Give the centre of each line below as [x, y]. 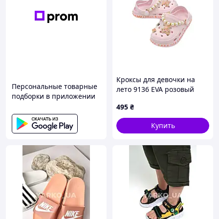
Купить [163, 125]
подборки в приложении [54, 96]
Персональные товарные [55, 86]
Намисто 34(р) [140, 99]
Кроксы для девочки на [156, 79]
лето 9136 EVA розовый [155, 89]
